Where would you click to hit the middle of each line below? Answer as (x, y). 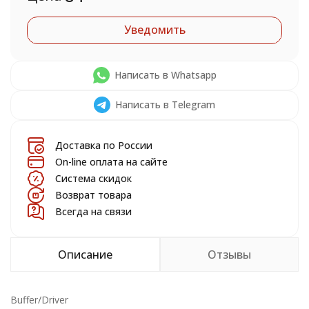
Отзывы (229, 255)
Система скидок (93, 178)
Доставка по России (104, 145)
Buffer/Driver (39, 300)
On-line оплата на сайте (111, 162)
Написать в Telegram (165, 104)
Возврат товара (93, 195)
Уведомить (154, 30)
